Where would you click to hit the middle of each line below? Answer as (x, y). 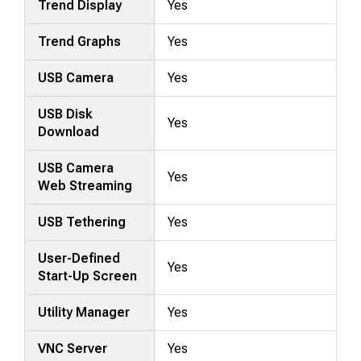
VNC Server (73, 348)
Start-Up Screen (88, 276)
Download (69, 131)
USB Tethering (82, 222)
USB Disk (65, 114)
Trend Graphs (80, 41)
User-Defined (79, 258)
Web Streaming (85, 185)
